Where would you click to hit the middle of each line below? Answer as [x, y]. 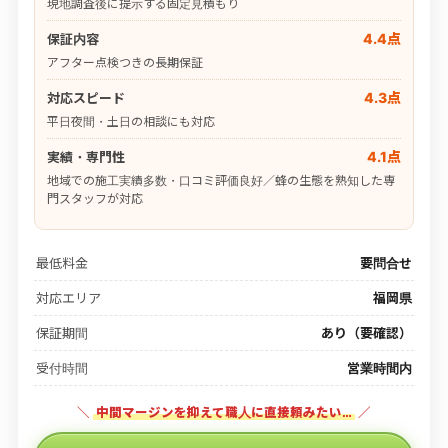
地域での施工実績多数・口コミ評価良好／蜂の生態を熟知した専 [220, 181]
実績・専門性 [85, 157]
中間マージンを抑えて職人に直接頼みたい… [224, 413]
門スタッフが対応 [94, 199]
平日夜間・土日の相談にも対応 [130, 122]
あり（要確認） [367, 333]
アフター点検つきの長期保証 [124, 63]
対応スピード [85, 98]
